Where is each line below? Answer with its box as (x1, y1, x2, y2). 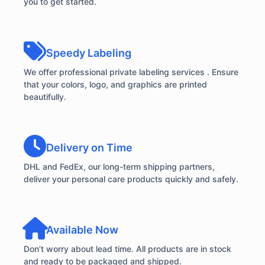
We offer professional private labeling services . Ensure (24, 66, 238, 77)
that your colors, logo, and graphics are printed (24, 79, 207, 89)
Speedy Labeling (46, 46, 131, 59)
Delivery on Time (46, 141, 132, 154)
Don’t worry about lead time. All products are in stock (24, 244, 231, 254)
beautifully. (24, 91, 66, 102)
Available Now (46, 224, 118, 237)
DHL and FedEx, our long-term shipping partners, (24, 161, 215, 172)
